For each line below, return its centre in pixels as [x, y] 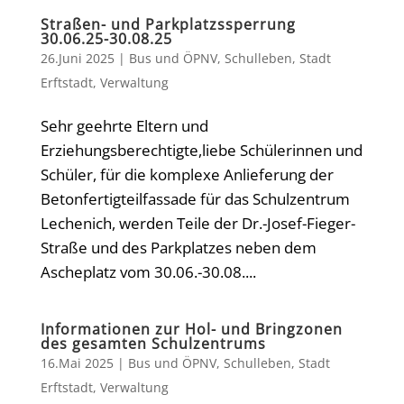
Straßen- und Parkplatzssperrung [168, 24]
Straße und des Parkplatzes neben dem [178, 248]
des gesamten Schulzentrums [153, 344]
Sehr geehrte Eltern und [124, 126]
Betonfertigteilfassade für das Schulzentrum [195, 199]
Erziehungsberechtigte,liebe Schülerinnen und [201, 150]
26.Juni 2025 [77, 58]
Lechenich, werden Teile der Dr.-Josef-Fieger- [197, 223]
